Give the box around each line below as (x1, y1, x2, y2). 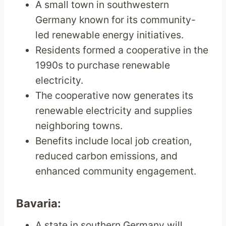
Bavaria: (16, 197, 61, 210)
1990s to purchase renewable (35, 59, 171, 72)
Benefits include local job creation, (35, 135, 192, 147)
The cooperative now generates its (35, 89, 194, 102)
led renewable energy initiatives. (35, 29, 184, 41)
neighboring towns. (35, 120, 123, 132)
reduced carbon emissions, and (35, 150, 178, 162)
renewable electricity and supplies (35, 104, 193, 117)
